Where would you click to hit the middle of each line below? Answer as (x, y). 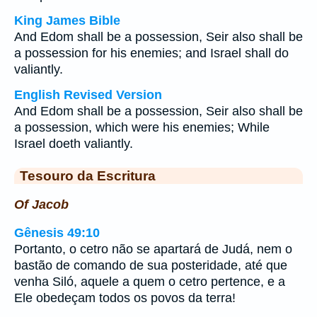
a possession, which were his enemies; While (142, 127)
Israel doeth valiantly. (74, 144)
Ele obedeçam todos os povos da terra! (125, 298)
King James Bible (67, 21)
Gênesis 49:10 (57, 233)
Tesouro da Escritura (88, 175)
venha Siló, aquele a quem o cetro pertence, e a (150, 282)
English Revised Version (88, 95)
